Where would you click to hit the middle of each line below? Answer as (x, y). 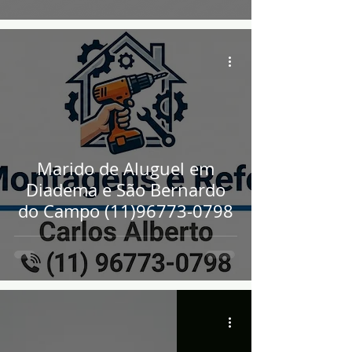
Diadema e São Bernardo (126, 190)
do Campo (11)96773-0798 (126, 211)
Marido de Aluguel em (126, 169)
